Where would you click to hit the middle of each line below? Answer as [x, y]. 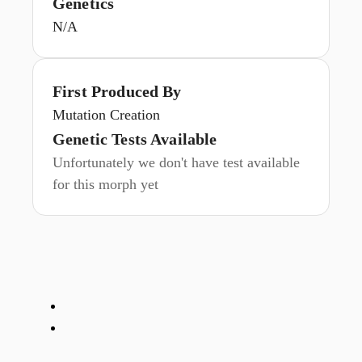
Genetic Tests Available [135, 139]
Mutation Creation [106, 115]
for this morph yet [105, 184]
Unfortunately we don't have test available [176, 162]
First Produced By [117, 91]
